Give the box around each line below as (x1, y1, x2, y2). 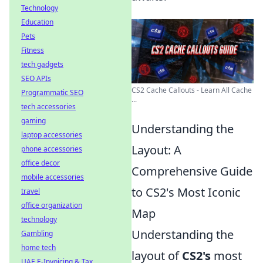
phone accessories (21, 144, 82, 154)
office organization (21, 200, 82, 210)
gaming (21, 116, 46, 126)
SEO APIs (21, 73, 51, 83)
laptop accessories (21, 130, 82, 140)
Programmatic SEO (21, 87, 83, 97)
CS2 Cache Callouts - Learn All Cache (131, 85, 252, 96)
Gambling (21, 228, 53, 238)
